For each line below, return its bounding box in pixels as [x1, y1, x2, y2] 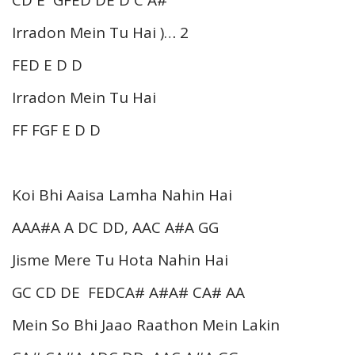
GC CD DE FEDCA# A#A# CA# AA [12, 281, 245, 303]
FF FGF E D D [12, 119, 101, 140]
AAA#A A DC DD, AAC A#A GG [12, 216, 219, 238]
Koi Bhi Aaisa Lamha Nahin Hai [12, 184, 232, 205]
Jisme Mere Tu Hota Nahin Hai [12, 249, 228, 270]
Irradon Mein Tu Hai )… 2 [12, 21, 189, 43]
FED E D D [12, 54, 82, 75]
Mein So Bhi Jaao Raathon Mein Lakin [12, 314, 280, 335]
